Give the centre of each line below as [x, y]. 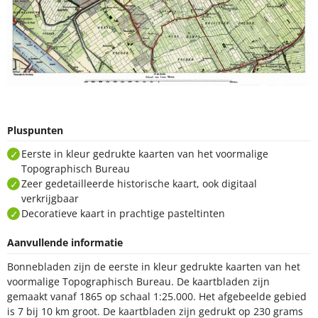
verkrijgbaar [51, 199]
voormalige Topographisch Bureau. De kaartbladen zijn [138, 281]
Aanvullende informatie [65, 243]
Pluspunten [35, 130]
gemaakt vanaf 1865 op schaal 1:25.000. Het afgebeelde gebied [157, 296]
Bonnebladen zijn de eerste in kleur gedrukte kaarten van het [154, 266]
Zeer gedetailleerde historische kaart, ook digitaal [139, 184]
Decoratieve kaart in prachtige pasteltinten [123, 214]
